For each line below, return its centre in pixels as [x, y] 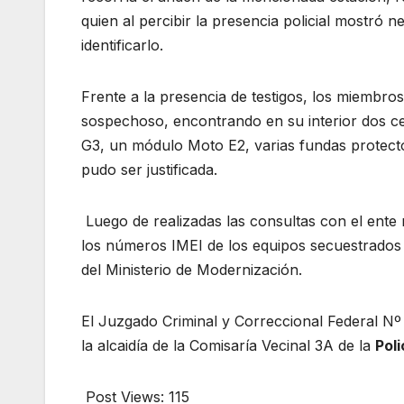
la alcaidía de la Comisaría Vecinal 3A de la [228, 346]
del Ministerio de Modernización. [192, 270]
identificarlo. [122, 46]
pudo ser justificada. [149, 170]
